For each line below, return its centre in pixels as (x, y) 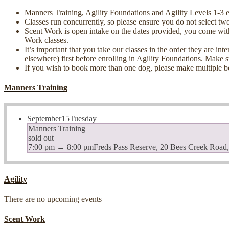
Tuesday (83, 119)
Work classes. (47, 40)
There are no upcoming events (53, 199)
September (44, 119)
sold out (41, 138)
